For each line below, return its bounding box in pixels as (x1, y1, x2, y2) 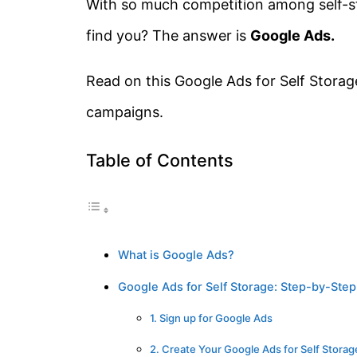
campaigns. (86, 104, 163, 121)
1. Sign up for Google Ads (150, 311, 273, 324)
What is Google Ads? (118, 247, 234, 262)
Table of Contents (86, 149, 233, 171)
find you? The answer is (86, 27, 250, 45)
